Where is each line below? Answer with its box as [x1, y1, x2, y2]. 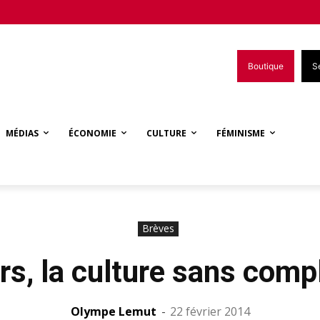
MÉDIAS [6, 126, 39, 139]
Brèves [142, 221, 174, 235]
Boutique [248, 60, 284, 71]
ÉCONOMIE [69, 126, 116, 139]
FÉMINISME [216, 126, 265, 139]
